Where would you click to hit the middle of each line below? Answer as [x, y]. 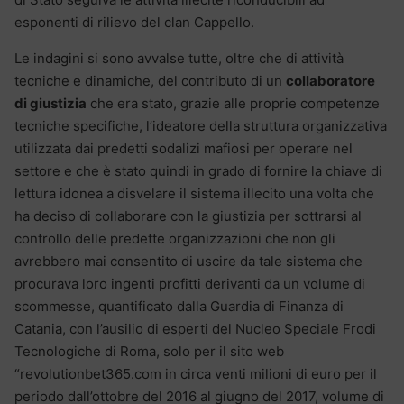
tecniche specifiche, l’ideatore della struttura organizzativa [201, 125]
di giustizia [50, 103]
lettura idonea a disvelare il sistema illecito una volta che [194, 193]
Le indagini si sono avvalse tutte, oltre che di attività [179, 58]
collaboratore [331, 80]
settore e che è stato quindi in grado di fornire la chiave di [198, 170]
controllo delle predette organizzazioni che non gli [175, 238]
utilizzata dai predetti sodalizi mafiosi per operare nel [184, 148]
